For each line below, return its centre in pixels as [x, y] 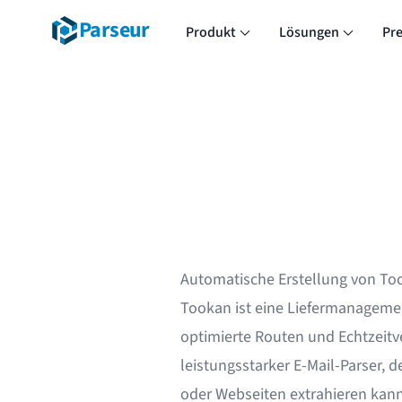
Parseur [114, 30]
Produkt [210, 32]
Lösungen [309, 32]
